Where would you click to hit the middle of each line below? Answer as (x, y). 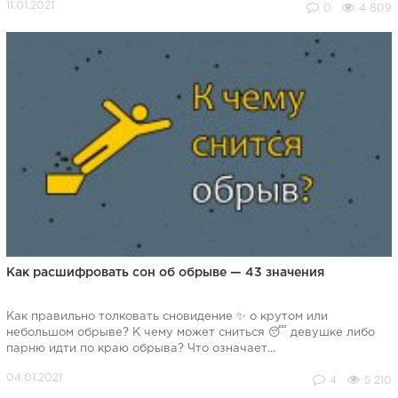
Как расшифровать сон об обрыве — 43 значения (165, 273)
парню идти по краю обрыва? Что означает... (140, 349)
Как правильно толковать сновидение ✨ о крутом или (167, 317)
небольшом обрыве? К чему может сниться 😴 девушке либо (190, 333)
